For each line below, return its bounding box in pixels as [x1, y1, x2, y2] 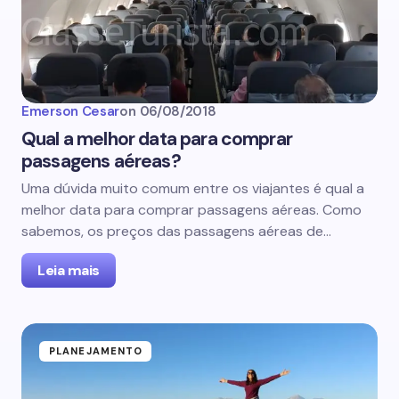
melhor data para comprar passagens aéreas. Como [21, 200, 362, 219]
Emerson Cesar [21, 102, 120, 120]
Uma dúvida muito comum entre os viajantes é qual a [21, 179, 364, 198]
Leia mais [37, 261, 100, 280]
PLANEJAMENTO [49, 345, 143, 357]
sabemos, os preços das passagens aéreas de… [21, 222, 331, 240]
